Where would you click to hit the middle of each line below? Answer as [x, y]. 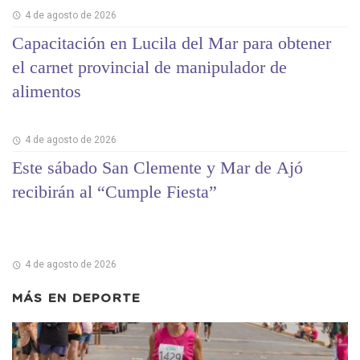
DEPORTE [106, 299]
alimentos [47, 91]
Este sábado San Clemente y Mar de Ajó [157, 167]
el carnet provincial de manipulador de [149, 67]
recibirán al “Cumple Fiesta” [115, 191]
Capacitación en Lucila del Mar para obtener [172, 43]
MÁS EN [42, 299]
